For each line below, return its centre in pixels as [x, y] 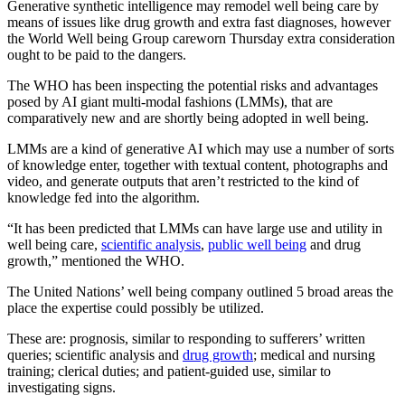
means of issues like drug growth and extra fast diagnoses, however [199, 22]
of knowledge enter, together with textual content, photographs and [198, 165]
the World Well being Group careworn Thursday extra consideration [201, 38]
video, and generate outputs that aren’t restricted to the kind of [183, 181]
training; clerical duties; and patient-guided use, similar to [169, 371]
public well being [257, 244]
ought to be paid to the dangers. [97, 54]
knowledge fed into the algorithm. [104, 197]
